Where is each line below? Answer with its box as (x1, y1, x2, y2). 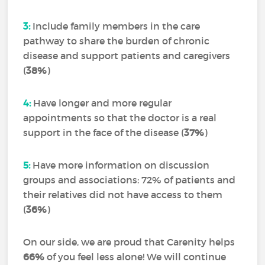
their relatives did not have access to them (23, 189, 223, 201)
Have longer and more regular (31, 97, 172, 109)
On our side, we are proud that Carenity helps (23, 236, 235, 248)
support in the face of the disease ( (23, 127, 185, 139)
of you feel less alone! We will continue (44, 251, 227, 263)
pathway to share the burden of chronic (23, 35, 210, 47)
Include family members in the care (30, 20, 201, 33)
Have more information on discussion (30, 159, 210, 172)
